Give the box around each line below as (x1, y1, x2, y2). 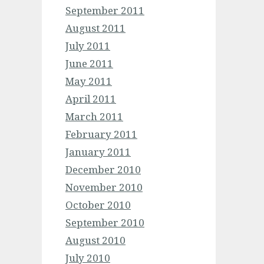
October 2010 (65, 198, 131, 212)
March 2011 (65, 110, 123, 123)
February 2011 (65, 127, 137, 141)
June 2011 (65, 57, 113, 70)
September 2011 (65, 4, 144, 17)
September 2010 (65, 216, 144, 229)
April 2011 (65, 92, 116, 105)
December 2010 (65, 163, 141, 176)
